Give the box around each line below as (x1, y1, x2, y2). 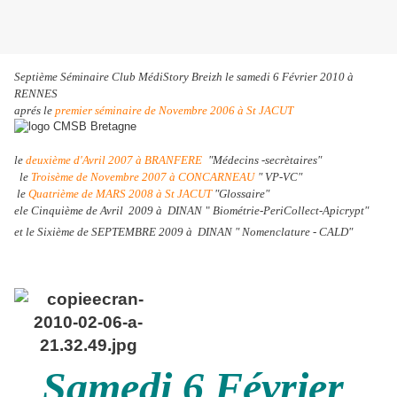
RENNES (14, 87, 58, 101)
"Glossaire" (214, 187, 269, 201)
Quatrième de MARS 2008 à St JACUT (28, 187, 214, 201)
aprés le (14, 104, 55, 118)
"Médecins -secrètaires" (208, 153, 322, 167)
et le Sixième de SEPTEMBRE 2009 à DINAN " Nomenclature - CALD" (14, 225, 353, 239)
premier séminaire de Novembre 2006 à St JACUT (55, 104, 293, 118)
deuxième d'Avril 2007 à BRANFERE (26, 153, 205, 167)
